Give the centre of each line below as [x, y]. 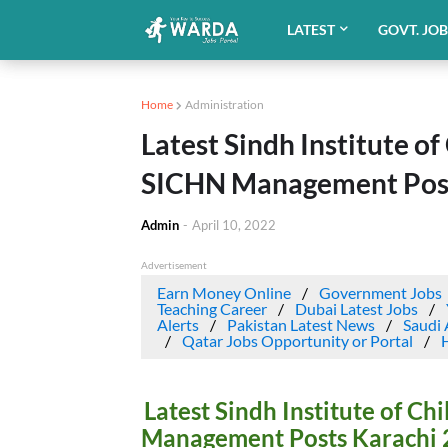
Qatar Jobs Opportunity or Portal [297, 340]
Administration [224, 104]
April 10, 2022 [233, 225]
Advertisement [173, 265]
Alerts [177, 324]
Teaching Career [211, 308]
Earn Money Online [223, 292]
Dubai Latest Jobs [356, 308]
